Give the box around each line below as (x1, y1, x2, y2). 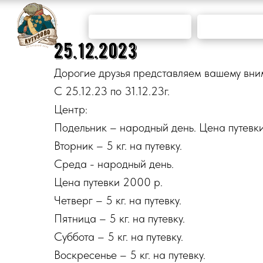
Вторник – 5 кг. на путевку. (54, 139, 182, 153)
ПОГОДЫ (112, 29, 168, 42)
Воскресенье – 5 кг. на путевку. (54, 248, 205, 262)
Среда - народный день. (54, 157, 174, 171)
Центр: (54, 102, 87, 116)
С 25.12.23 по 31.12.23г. (54, 84, 170, 98)
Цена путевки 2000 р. (54, 175, 163, 189)
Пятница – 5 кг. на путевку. (54, 211, 185, 225)
